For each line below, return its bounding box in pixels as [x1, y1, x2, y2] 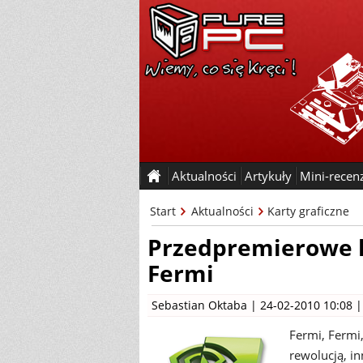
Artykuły [245, 168, 292, 184]
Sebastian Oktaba [152, 297, 247, 313]
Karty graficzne [267, 203, 349, 219]
